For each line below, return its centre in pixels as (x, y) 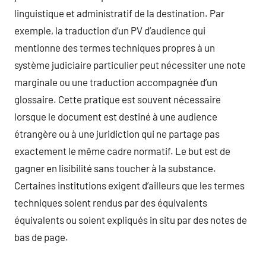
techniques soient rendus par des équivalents (111, 202)
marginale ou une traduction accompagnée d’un (116, 82)
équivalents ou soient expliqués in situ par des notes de (131, 220)
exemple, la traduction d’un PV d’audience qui (110, 30)
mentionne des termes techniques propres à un (115, 47)
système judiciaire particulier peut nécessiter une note (130, 65)
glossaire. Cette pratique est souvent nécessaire (118, 99)
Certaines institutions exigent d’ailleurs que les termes (129, 185)
